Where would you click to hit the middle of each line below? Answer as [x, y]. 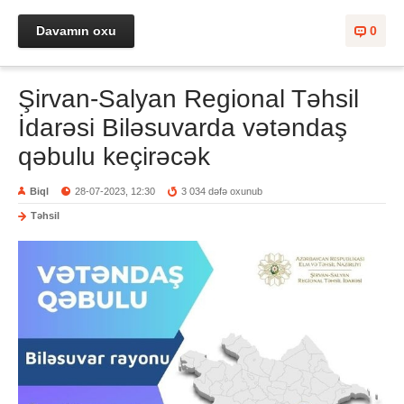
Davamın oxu [76, 31]
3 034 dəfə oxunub [222, 192]
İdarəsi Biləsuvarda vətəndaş [183, 128]
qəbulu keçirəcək [114, 157]
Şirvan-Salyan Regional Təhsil [188, 99]
